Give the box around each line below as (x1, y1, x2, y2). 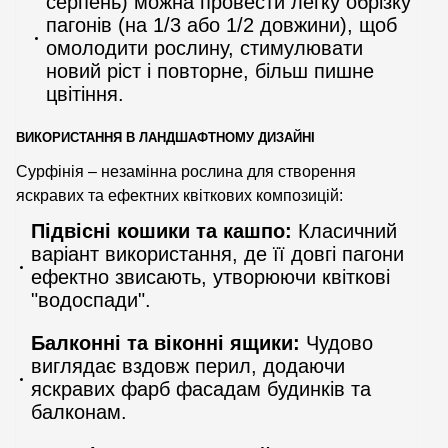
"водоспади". (31, 288, 151, 311)
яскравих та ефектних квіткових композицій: (16, 186, 343, 204)
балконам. (31, 400, 127, 423)
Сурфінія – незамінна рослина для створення (16, 162, 356, 180)
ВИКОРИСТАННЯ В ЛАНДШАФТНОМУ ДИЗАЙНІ (16, 129, 315, 145)
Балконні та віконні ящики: (31, 331, 300, 354)
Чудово (300, 331, 373, 354)
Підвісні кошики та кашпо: (31, 219, 292, 242)
